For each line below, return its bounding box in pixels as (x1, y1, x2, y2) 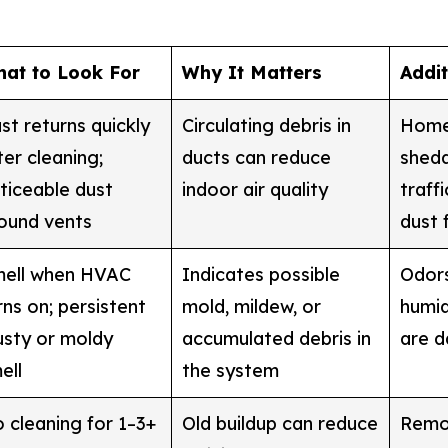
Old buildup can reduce (181, 411, 378, 435)
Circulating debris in (181, 113, 351, 137)
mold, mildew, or (181, 294, 321, 318)
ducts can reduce (181, 145, 331, 169)
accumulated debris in (181, 326, 371, 350)
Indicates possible (181, 262, 340, 286)
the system (181, 358, 279, 382)
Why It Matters (181, 60, 322, 84)
